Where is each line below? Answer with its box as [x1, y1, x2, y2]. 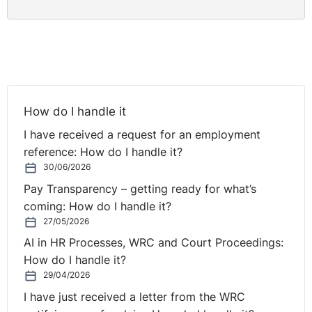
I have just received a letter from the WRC [24, 290, 246, 304]
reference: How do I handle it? [24, 145, 183, 159]
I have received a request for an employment [24, 127, 261, 141]
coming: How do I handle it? [24, 199, 172, 213]
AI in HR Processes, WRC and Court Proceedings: [24, 236, 284, 250]
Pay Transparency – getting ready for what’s [24, 182, 257, 196]
